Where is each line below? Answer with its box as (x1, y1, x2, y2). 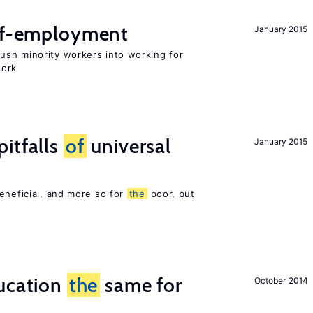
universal (86, 134, 171, 158)
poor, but (147, 188, 195, 199)
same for (100, 273, 182, 297)
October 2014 (254, 275, 308, 286)
